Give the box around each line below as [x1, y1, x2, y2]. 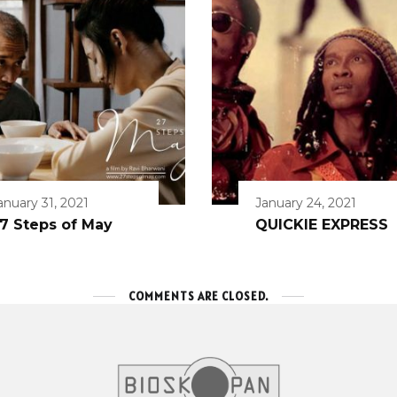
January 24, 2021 [255, 195, 356, 212]
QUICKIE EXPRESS [255, 216, 388, 234]
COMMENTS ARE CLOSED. [128, 289, 269, 305]
